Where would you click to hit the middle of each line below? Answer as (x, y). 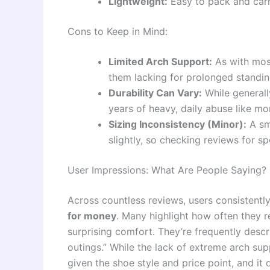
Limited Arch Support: (160, 61)
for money (92, 215)
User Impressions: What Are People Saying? (167, 170)
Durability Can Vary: (155, 93)
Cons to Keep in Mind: (118, 31)
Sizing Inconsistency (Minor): (177, 124)
